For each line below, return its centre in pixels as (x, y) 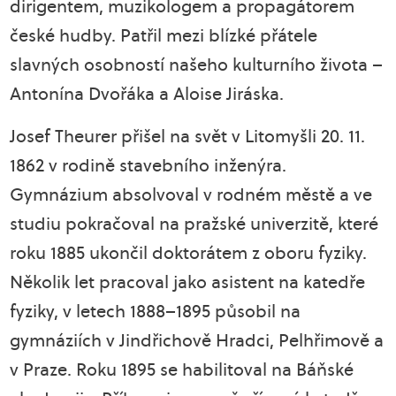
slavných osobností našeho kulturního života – (197, 65)
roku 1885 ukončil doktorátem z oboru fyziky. (189, 253)
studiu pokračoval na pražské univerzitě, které (194, 224)
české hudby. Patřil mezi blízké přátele (164, 35)
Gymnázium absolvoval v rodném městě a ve (191, 194)
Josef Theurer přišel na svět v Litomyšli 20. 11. (188, 136)
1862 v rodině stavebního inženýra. (148, 165)
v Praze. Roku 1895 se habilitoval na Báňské (182, 369)
